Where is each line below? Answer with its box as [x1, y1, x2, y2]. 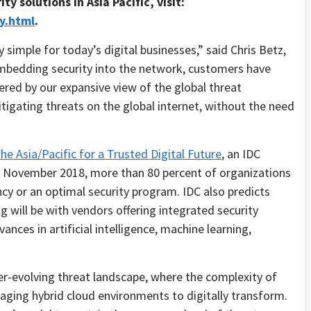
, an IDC [221, 145, 260, 162]
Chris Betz [230, 41, 283, 58]
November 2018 [3, 164, 85, 180]
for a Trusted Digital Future [76, 145, 221, 162]
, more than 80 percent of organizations [85, 164, 291, 180]
